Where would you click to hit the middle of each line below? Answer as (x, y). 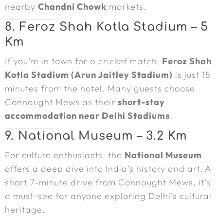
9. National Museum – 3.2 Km (96, 136)
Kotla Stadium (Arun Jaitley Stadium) (89, 75)
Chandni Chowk (72, 7)
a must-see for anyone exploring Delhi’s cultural (108, 196)
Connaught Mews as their (61, 102)
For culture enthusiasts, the (65, 155)
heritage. (25, 209)
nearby (21, 7)
